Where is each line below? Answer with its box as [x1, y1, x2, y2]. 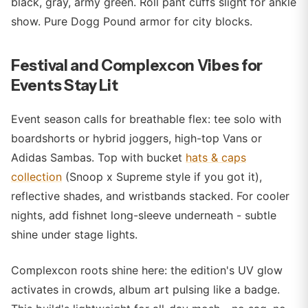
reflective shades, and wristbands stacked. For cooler [11, 189, 289, 203]
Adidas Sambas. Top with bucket [11, 151, 186, 164]
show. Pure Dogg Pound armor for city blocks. [11, 14, 252, 28]
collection [11, 170, 62, 184]
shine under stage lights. [11, 228, 137, 241]
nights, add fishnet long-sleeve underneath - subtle [11, 208, 276, 222]
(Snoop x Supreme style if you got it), [62, 170, 262, 184]
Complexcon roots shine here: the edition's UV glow [11, 263, 283, 277]
